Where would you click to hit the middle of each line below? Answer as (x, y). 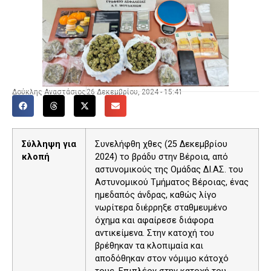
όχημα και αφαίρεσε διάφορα (154, 220)
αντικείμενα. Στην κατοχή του (155, 233)
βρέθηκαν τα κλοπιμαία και (149, 246)
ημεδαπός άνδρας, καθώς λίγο (156, 195)
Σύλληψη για (49, 144)
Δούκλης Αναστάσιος (49, 92)
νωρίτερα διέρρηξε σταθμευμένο (161, 207)
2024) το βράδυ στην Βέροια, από (162, 157)
